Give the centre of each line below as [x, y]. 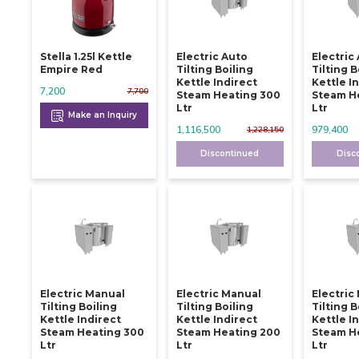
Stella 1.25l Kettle [86, 56]
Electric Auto [212, 56]
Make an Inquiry [101, 115]
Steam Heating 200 [228, 332]
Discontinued [230, 153]
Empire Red [71, 69]
